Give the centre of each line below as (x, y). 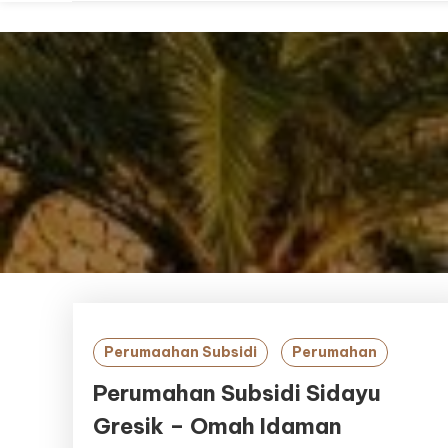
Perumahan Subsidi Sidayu (237, 393)
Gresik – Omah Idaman (218, 426)
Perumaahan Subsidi (181, 352)
